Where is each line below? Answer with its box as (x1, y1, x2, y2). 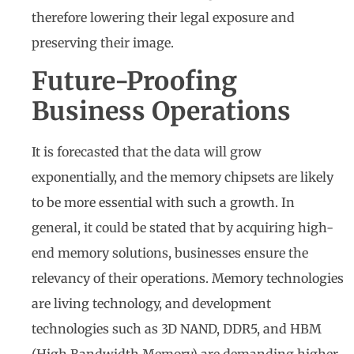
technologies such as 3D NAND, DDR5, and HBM (32, 320, 322, 337)
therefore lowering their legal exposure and (32, 9, 295, 25)
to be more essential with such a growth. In (32, 194, 295, 210)
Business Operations (32, 95, 291, 127)
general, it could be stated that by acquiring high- (32, 219, 333, 235)
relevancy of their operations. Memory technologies (32, 269, 344, 286)
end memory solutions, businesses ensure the (32, 244, 308, 261)
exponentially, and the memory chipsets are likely (32, 168, 333, 185)
